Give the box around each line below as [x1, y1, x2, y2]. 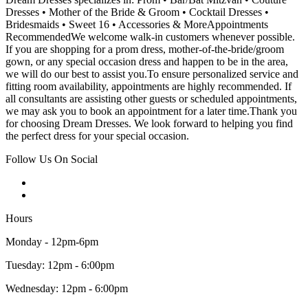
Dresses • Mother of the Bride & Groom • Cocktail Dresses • [5, 6, 269, 19]
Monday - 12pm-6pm [5, 236, 98, 248]
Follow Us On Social [5, 153, 98, 166]
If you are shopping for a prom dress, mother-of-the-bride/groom [5, 43, 284, 56]
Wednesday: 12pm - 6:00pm [5, 283, 128, 295]
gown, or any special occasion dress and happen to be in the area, [5, 56, 288, 68]
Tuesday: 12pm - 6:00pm [5, 259, 114, 272]
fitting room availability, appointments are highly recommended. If [5, 80, 291, 93]
